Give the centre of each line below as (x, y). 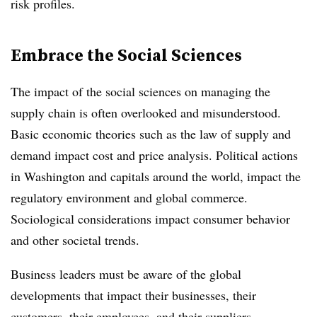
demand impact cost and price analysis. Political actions (154, 155)
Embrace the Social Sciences (126, 55)
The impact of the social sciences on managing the (140, 91)
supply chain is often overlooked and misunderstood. (146, 113)
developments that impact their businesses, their (133, 295)
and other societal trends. (75, 240)
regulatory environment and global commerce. (129, 197)
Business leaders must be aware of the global (126, 274)
